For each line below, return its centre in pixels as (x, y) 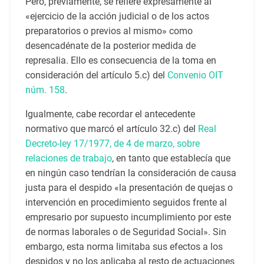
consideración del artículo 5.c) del (96, 75)
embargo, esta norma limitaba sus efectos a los (124, 247)
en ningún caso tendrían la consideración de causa (131, 173)
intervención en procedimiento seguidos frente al (126, 203)
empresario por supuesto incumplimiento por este (128, 217)
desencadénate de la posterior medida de (110, 46)
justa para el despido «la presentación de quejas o (129, 188)
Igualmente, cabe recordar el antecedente (110, 114)
